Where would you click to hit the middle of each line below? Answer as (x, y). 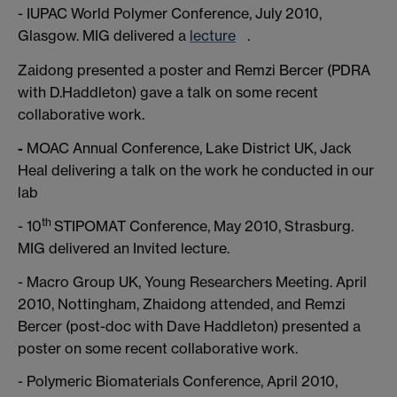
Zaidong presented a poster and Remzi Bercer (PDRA (194, 70)
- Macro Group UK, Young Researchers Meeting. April (192, 281)
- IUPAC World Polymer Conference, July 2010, (170, 13)
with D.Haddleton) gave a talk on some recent (168, 93)
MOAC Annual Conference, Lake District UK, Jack (189, 148)
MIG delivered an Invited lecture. (124, 248)
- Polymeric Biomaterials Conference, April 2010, (178, 381)
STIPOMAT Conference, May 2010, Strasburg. (204, 226)
